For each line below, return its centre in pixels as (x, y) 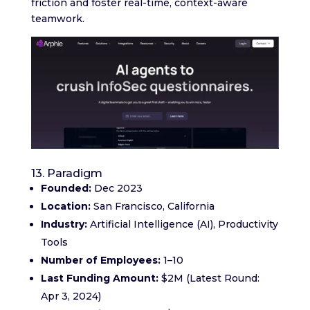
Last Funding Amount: (99, 279)
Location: (65, 207)
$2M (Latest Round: (209, 279)
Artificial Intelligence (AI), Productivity (182, 225)
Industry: (64, 225)
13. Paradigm (66, 174)
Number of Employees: (100, 261)
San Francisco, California (152, 207)
